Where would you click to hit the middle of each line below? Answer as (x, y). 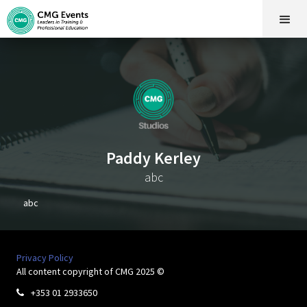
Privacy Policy (45, 258)
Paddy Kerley (153, 158)
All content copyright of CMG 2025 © (90, 271)
